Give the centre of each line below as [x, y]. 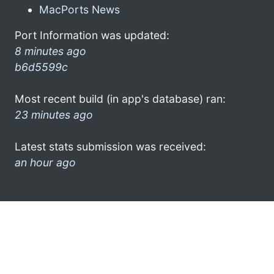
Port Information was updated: [92, 35]
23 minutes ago [54, 114]
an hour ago [45, 162]
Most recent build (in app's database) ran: [120, 98]
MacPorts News [80, 9]
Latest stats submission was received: [110, 146]
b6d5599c [41, 67]
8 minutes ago [50, 51]
